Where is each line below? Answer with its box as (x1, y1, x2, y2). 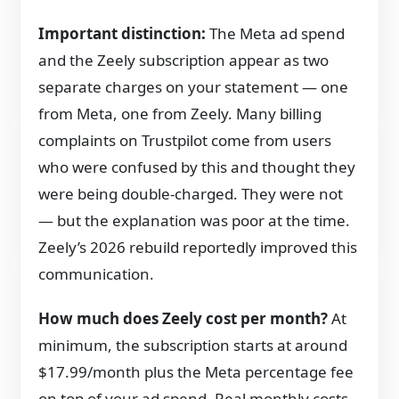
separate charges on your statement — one (38, 76, 349, 97)
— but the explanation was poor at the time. (38, 209, 351, 231)
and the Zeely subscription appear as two (38, 49, 330, 70)
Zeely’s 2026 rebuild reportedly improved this (38, 236, 358, 257)
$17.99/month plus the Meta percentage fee (38, 361, 354, 382)
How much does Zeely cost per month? (38, 307, 329, 329)
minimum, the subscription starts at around (38, 334, 348, 355)
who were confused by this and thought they (38, 156, 356, 177)
